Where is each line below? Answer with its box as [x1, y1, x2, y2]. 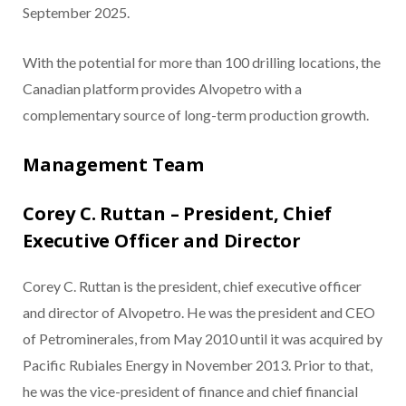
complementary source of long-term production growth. [23, 106, 369, 124]
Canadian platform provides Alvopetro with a [23, 80, 302, 98]
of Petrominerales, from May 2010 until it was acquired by [23, 330, 382, 348]
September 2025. [23, 4, 130, 22]
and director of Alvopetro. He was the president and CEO [23, 304, 375, 322]
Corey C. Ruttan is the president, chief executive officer [23, 277, 362, 295]
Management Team [23, 152, 204, 178]
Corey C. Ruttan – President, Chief [23, 201, 333, 227]
